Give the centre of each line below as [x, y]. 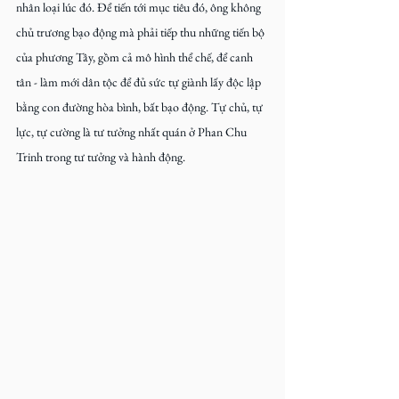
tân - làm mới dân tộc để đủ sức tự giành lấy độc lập [140, 82]
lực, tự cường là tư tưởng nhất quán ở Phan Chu [133, 132]
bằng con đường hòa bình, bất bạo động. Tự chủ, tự [141, 107]
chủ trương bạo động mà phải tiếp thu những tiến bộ [142, 32]
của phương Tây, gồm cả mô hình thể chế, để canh [136, 57]
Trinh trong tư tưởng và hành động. [101, 157]
